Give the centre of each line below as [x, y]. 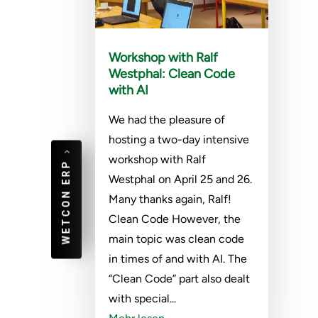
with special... [143, 299]
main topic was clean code [177, 239]
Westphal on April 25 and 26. [181, 180]
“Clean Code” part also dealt [180, 279]
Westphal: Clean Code [172, 74]
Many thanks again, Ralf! [170, 199]
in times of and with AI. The [178, 259]
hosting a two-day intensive [179, 140]
